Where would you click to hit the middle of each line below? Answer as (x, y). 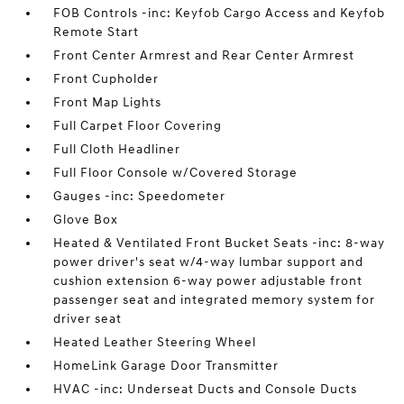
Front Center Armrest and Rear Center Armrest (204, 56)
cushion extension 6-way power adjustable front (208, 281)
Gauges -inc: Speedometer (140, 197)
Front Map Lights (108, 103)
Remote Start (96, 32)
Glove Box (86, 220)
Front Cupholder (106, 79)
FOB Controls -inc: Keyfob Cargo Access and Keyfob (220, 14)
